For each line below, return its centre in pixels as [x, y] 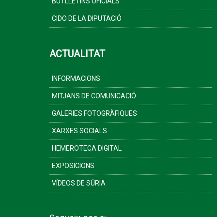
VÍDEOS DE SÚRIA [79, 183]
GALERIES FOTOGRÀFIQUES [94, 113]
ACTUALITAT [77, 54]
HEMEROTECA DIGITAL [87, 148]
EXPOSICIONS [73, 166]
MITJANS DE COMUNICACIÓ [94, 96]
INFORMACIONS [76, 78]
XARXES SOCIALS [79, 131]
